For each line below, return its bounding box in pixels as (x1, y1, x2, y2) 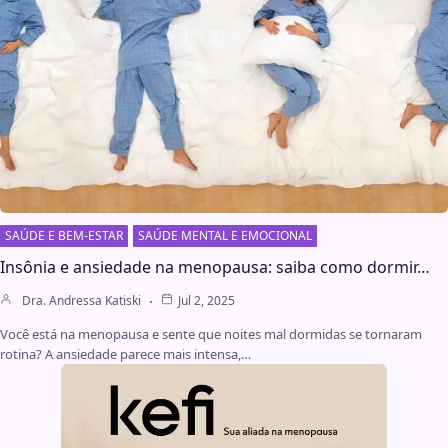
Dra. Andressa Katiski (22, 292, 141, 310)
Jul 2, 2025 (178, 292, 235, 310)
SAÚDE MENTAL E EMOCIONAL (138, 227, 312, 245)
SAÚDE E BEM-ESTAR (5, 227, 123, 245)
